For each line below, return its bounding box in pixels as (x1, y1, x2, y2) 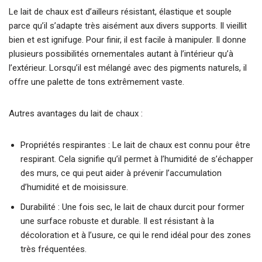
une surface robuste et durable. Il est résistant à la (20, 216, 214, 227)
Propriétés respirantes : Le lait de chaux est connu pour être (20, 140, 250, 151)
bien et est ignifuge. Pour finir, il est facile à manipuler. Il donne (9, 35, 246, 46)
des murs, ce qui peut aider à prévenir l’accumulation (20, 168, 222, 179)
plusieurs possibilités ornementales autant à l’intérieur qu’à (9, 49, 233, 60)
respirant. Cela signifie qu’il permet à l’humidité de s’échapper (20, 154, 253, 165)
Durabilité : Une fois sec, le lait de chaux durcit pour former (20, 202, 244, 213)
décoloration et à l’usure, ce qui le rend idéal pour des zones (20, 230, 251, 241)
